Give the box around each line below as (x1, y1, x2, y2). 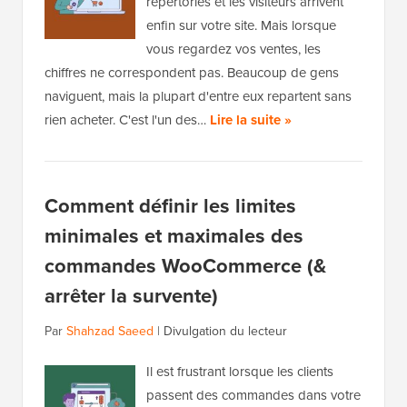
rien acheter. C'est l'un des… (45, 109, 210, 130)
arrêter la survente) (45, 280, 218, 311)
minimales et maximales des (45, 220, 303, 251)
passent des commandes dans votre (146, 384, 361, 405)
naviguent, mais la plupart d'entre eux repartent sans (45, 85, 352, 106)
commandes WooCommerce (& (45, 250, 326, 281)
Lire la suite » (210, 109, 292, 130)
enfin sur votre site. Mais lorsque (146, 15, 336, 35)
